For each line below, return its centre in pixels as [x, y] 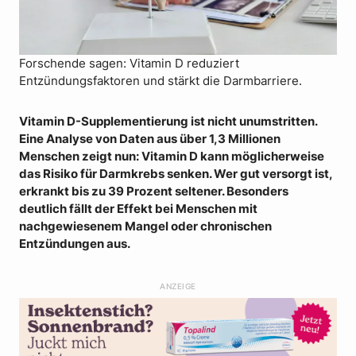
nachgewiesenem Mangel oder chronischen [145, 227]
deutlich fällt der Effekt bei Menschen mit [138, 209]
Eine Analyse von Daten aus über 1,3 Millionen [150, 139]
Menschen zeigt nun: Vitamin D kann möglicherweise [172, 157]
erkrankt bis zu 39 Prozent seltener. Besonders [154, 192]
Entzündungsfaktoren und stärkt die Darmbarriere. [161, 81]
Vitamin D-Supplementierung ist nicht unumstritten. [168, 122]
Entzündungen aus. [75, 244]
